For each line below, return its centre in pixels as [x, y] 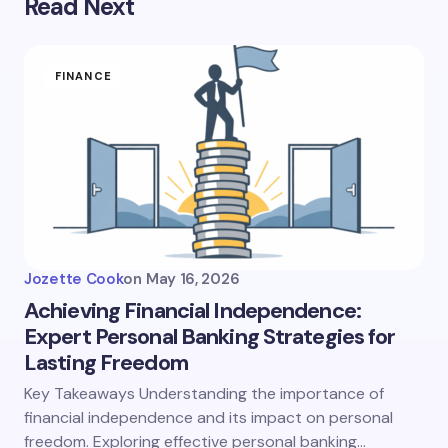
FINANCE [83, 76]
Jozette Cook [74, 279]
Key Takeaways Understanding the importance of [204, 393]
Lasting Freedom [106, 362]
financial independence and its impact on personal [208, 417]
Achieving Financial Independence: [192, 310]
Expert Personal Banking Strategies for [210, 336]
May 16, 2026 [192, 279]
